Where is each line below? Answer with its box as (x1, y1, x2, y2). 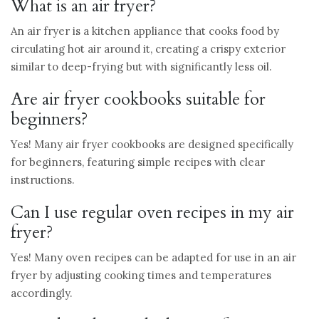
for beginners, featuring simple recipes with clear (11, 155, 265, 169)
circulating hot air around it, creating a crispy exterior (11, 41, 286, 56)
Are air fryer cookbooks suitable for (11, 87, 266, 111)
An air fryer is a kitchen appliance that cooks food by (11, 23, 279, 38)
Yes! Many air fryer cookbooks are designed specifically (11, 137, 293, 151)
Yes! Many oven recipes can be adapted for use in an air (11, 250, 296, 264)
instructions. (11, 172, 75, 187)
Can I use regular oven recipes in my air (11, 200, 294, 224)
